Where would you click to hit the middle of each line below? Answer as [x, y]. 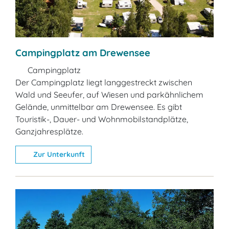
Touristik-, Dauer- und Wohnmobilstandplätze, [102, 119]
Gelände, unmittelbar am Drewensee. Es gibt [99, 107]
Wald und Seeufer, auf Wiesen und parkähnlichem [109, 95]
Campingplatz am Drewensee [83, 53]
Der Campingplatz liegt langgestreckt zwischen [104, 83]
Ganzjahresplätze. [49, 132]
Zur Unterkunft [58, 155]
